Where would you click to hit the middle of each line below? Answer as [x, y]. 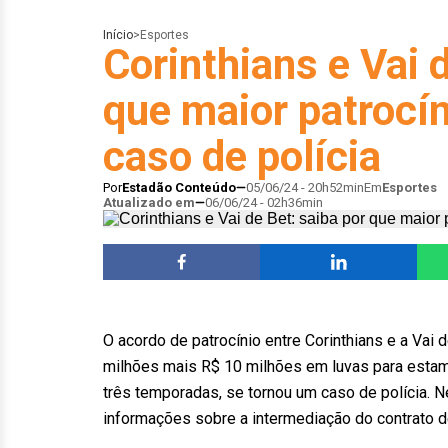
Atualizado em [149, 202]
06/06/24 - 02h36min [264, 202]
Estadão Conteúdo [179, 187]
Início [118, 35]
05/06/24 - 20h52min [305, 187]
